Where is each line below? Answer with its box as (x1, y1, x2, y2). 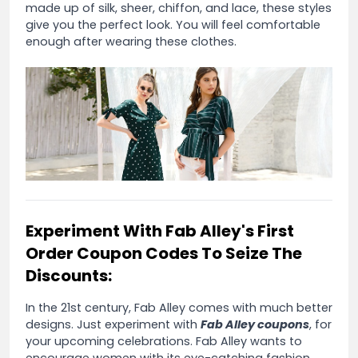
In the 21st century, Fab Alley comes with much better (26, 299, 332, 316)
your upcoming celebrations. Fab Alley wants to (26, 332, 302, 349)
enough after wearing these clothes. (26, 34, 237, 50)
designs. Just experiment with (26, 316, 201, 332)
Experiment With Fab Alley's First (26, 219, 294, 242)
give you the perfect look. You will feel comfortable (26, 17, 320, 33)
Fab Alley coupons (201, 316, 309, 332)
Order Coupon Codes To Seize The (26, 241, 302, 265)
